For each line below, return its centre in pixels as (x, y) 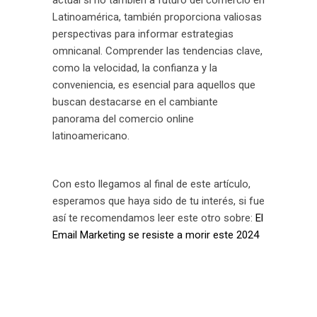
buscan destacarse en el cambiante (135, 102)
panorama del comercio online (123, 119)
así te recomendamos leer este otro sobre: (154, 218)
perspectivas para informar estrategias (143, 34)
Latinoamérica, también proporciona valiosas (157, 17)
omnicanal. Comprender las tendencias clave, (157, 51)
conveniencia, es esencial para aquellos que (154, 85)
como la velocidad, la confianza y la (135, 68)
